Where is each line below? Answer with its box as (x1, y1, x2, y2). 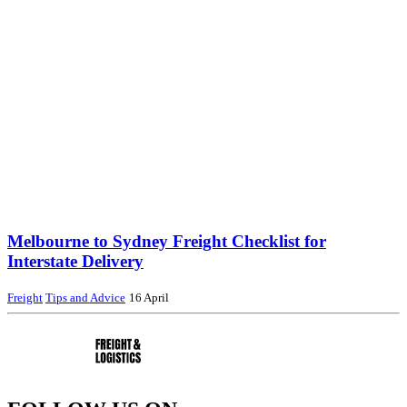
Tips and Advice (45, 291, 125, 305)
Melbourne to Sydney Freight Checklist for (7, 232, 326, 252)
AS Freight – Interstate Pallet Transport (6, 321, 230, 337)
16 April (129, 291, 169, 305)
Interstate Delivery (7, 252, 144, 272)
